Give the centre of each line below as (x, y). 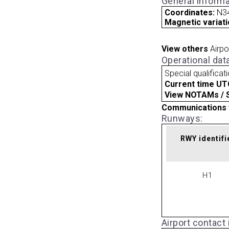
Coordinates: (191, 12)
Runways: (182, 118)
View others (185, 49)
